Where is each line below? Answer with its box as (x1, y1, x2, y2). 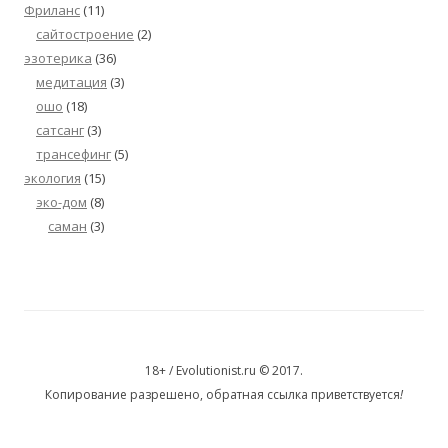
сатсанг (36, 121, 84, 140)
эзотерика (24, 49, 92, 68)
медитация (36, 73, 107, 92)
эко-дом (36, 193, 87, 212)
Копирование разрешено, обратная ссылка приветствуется (45, 386, 400, 404)
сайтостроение (36, 25, 134, 44)
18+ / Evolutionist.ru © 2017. (145, 362, 303, 380)
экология (24, 169, 81, 188)
